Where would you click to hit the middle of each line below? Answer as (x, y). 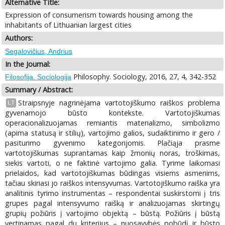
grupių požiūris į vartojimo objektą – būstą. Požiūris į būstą (113, 213)
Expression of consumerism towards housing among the (99, 15)
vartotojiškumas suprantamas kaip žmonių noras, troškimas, (113, 153)
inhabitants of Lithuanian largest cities (69, 25)
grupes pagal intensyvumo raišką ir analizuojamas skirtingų (113, 203)
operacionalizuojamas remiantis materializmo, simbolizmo (113, 123)
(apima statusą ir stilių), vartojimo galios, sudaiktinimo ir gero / (113, 133)
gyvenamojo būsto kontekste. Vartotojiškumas (113, 113)
